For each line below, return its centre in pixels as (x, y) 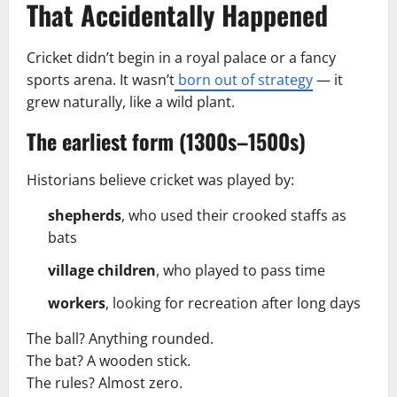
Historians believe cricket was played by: (160, 179)
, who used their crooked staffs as (234, 215)
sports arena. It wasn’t (101, 79)
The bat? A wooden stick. (109, 360)
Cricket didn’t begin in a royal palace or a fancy (181, 57)
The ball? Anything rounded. (120, 338)
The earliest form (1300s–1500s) (166, 140)
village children (102, 270)
